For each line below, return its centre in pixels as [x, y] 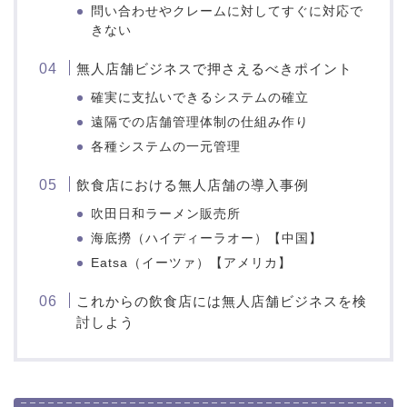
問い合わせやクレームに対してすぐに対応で [228, 11]
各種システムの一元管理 [166, 146]
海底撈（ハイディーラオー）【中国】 [207, 238]
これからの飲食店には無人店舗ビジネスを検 [222, 301]
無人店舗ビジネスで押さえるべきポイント [215, 68]
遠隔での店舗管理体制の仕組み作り [200, 122]
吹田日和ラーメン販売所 [166, 213]
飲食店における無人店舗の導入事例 [193, 184]
